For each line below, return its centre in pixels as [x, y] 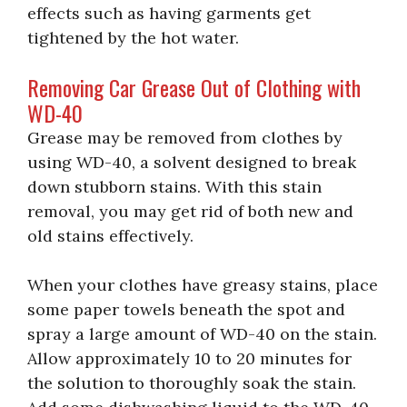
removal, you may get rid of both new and [190, 211]
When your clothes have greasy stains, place [203, 284]
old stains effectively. [110, 235]
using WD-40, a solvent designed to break [192, 162]
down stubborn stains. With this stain [174, 186]
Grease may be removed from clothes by [185, 137]
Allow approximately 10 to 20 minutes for [189, 358]
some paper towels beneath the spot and [186, 309]
